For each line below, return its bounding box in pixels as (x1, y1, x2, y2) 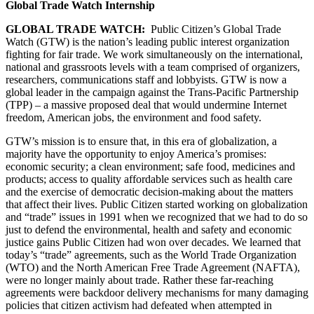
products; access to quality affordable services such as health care (6, 172, 292, 185)
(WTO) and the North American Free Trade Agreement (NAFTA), (6, 261, 300, 273)
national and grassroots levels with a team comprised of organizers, (6, 60, 300, 73)
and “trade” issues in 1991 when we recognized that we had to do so (6, 210, 308, 223)
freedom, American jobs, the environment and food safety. (6, 111, 261, 123)
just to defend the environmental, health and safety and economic (6, 223, 292, 235)
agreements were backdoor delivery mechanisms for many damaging (6, 286, 308, 299)
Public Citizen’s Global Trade (145, 22, 281, 35)
